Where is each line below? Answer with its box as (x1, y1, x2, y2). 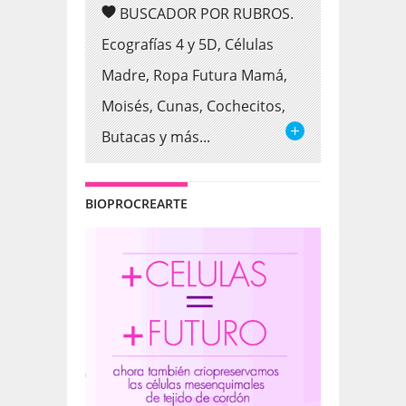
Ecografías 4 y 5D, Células (101, 34, 274, 54)
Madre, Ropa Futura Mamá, (101, 64, 287, 85)
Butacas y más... (101, 126, 210, 147)
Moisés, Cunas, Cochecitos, (101, 95, 285, 116)
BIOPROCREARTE (85, 194, 188, 212)
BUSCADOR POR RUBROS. (120, 3, 294, 24)
